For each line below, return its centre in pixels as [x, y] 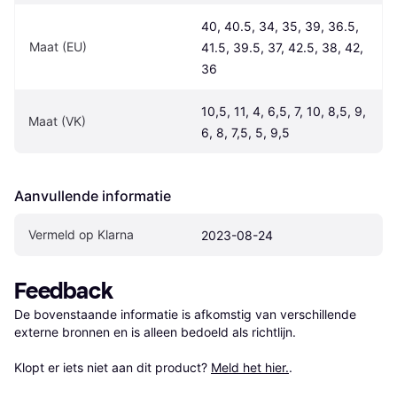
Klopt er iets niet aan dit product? [113, 368]
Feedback [64, 292]
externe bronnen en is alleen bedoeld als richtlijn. [155, 332]
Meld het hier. [250, 368]
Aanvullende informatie [93, 196]
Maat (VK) [57, 121]
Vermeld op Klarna [81, 235]
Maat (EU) [58, 47]
